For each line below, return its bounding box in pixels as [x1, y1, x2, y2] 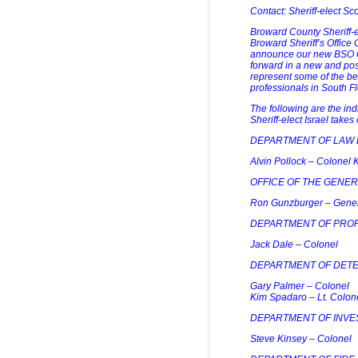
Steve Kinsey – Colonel [250, 332, 352, 344]
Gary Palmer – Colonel [250, 280, 349, 292]
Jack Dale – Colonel [250, 238, 338, 250]
